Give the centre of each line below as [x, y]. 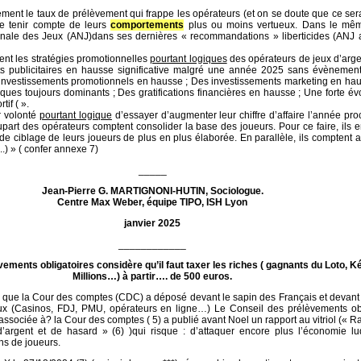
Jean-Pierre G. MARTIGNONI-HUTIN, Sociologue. [152, 191]
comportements [147, 25]
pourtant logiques [189, 59]
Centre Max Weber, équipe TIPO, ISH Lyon [152, 202]
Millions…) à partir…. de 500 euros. [152, 276]
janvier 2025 [152, 223]
